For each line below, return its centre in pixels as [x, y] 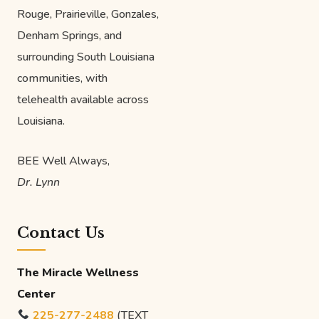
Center [36, 294]
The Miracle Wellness [78, 272]
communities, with [62, 78]
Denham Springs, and [69, 35]
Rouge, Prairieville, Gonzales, [88, 14]
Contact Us [61, 232]
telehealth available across [83, 99]
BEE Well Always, [63, 161]
